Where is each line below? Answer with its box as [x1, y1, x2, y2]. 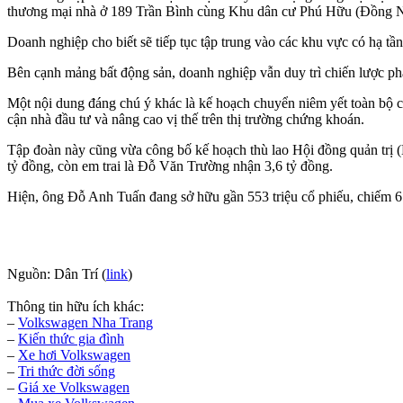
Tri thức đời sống [18, 363, 115, 379]
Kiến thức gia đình [18, 330, 124, 346]
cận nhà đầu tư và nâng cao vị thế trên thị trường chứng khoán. [7, 111, 364, 127]
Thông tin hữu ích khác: [7, 298, 144, 314]
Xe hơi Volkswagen [18, 346, 130, 363]
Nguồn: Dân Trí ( [7, 265, 106, 282]
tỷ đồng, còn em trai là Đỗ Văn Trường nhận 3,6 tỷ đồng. [7, 157, 336, 174]
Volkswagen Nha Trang [18, 314, 153, 330]
